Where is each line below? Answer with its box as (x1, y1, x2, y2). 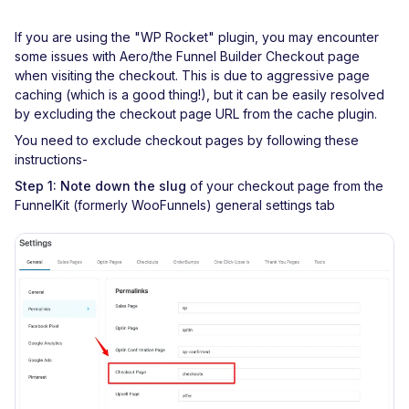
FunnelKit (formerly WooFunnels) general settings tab (15, 197, 335, 213)
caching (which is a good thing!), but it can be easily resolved (15, 87, 384, 102)
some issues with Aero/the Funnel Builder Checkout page (15, 48, 360, 64)
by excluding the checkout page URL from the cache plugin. (15, 106, 377, 121)
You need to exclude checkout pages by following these (15, 132, 359, 148)
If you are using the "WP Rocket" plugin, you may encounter (15, 29, 379, 45)
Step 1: (15, 178, 57, 194)
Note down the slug (60, 178, 186, 194)
